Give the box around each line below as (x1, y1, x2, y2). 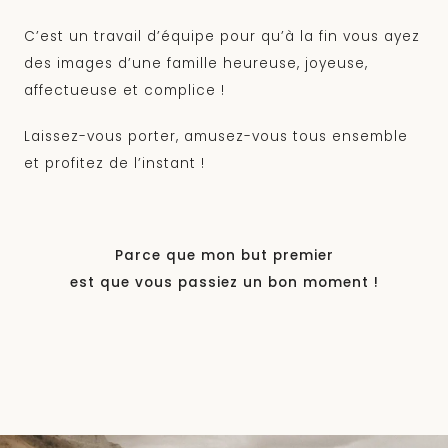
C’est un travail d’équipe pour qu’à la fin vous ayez (24, 27, 420, 47)
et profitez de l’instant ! (24, 154, 205, 174)
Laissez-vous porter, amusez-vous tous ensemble (24, 127, 408, 147)
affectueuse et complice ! (24, 81, 225, 101)
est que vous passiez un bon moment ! (69, 273, 379, 293)
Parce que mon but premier (114, 246, 334, 266)
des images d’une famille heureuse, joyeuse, (24, 54, 368, 74)
